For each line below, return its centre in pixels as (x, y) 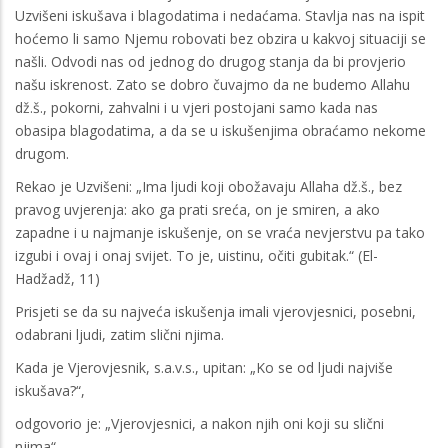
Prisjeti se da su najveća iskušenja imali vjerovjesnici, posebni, (215, 311)
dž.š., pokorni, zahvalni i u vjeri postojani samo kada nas (196, 107)
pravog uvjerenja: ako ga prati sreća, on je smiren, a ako (197, 209)
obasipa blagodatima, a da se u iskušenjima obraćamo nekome (220, 130)
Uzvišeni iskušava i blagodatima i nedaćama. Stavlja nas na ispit (220, 15)
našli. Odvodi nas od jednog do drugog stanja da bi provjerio (210, 61)
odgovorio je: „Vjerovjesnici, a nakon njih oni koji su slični (199, 423)
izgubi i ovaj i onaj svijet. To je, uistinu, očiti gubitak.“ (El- (196, 255)
